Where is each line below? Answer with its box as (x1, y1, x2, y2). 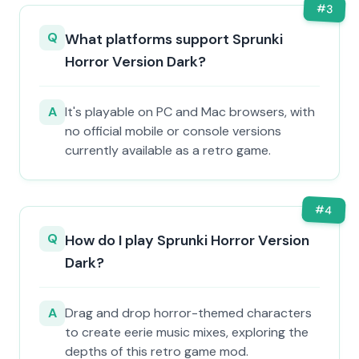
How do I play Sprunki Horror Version (65, 231, 309, 250)
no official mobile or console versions (65, 123, 281, 139)
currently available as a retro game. (65, 142, 271, 159)
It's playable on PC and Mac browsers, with (65, 103, 315, 120)
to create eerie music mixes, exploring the (65, 324, 309, 341)
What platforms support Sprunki (65, 30, 283, 49)
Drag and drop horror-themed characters (65, 305, 312, 321)
